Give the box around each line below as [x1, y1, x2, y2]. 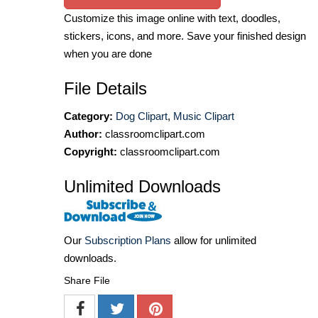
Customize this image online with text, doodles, [64, 12, 280, 25]
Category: [64, 110, 113, 123]
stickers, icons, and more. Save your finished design [64, 30, 306, 43]
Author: [64, 128, 102, 141]
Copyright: [64, 146, 117, 158]
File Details [64, 79, 147, 99]
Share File [64, 275, 110, 287]
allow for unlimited [171, 234, 256, 247]
